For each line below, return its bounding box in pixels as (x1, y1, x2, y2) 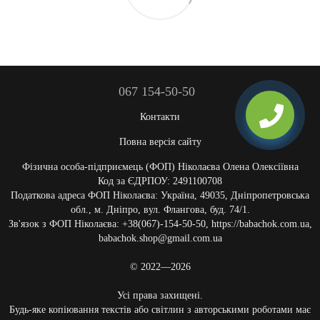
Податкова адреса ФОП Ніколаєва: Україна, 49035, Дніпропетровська (11, 190, 309, 201)
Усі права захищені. (117, 290, 203, 301)
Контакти (140, 111, 180, 123)
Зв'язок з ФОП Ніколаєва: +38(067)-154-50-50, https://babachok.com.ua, (8, 219, 312, 230)
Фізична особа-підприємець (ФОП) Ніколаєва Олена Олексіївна (21, 161, 299, 173)
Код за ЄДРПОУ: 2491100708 (98, 176, 222, 187)
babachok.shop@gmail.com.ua (98, 233, 222, 244)
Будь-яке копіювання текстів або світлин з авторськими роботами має (9, 304, 311, 316)
